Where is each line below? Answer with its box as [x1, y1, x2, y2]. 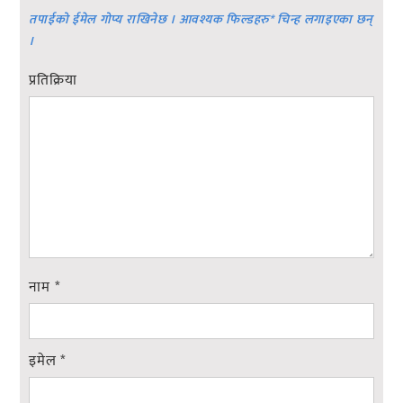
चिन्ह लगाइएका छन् [273, 9, 374, 31]
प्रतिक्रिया [29, 68, 77, 94]
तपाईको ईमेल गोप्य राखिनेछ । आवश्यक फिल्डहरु [29, 9, 270, 31]
